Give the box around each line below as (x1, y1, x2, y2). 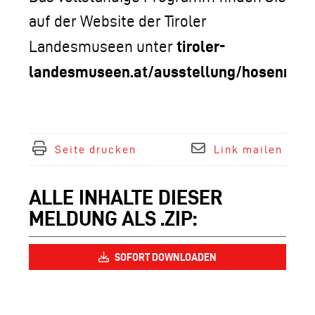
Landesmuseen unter (29, 38, 176, 55)
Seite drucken (55, 143, 136, 155)
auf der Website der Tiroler (29, 13, 207, 30)
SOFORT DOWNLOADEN (112, 251, 217, 263)
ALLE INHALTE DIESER (29, 186, 223, 209)
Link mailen (214, 143, 283, 155)
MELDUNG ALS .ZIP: (29, 207, 197, 230)
